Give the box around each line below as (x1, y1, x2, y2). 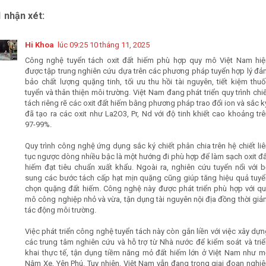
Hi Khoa (25, 40, 54, 49)
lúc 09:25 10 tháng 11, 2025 (58, 40, 150, 49)
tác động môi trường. (25, 205, 96, 214)
